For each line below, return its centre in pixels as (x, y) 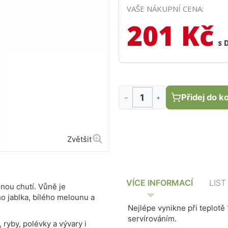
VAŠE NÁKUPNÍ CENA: (165, 8)
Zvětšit (79, 139)
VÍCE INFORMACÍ (160, 182)
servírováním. (152, 218)
